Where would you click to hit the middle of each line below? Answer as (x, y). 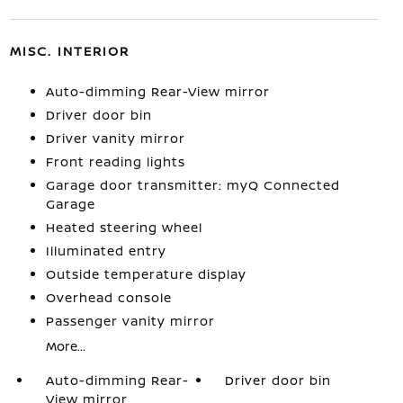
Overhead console (108, 297)
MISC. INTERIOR (69, 51)
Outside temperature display (146, 274)
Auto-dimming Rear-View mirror (157, 91)
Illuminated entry (106, 251)
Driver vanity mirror (115, 138)
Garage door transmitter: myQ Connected (193, 185)
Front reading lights (115, 161)
